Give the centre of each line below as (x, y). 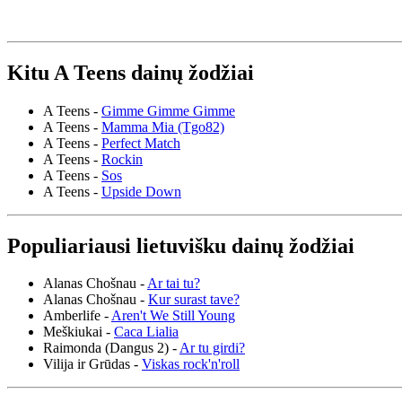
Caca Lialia (146, 332)
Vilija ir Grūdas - (92, 364)
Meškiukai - (79, 332)
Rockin (122, 159)
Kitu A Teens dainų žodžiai (131, 72)
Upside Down (141, 191)
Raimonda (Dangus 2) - (111, 348)
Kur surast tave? (194, 300)
